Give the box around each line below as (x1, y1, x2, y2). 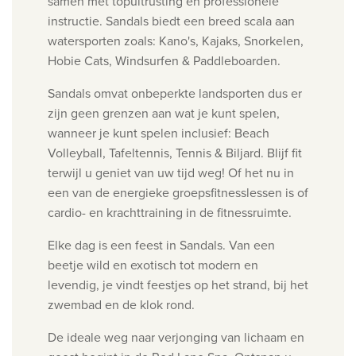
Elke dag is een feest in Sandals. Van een (48, 236, 275, 255)
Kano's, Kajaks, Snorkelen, (159, 32, 304, 51)
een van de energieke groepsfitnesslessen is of (48, 184, 308, 203)
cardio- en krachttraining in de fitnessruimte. (48, 203, 292, 222)
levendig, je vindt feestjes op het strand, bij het (48, 276, 308, 295)
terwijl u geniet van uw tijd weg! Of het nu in (48, 164, 294, 183)
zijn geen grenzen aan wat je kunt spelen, (48, 104, 280, 123)
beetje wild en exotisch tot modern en (48, 256, 258, 275)
